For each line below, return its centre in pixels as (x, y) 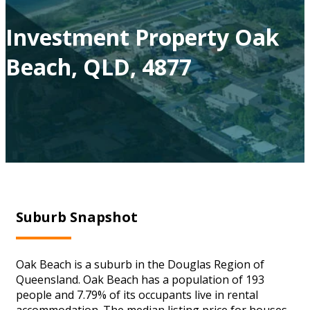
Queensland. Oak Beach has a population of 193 (140, 279)
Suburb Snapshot (77, 217)
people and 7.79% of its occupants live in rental (137, 294)
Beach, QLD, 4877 (99, 66)
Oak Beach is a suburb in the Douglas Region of (140, 264)
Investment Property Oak (142, 37)
